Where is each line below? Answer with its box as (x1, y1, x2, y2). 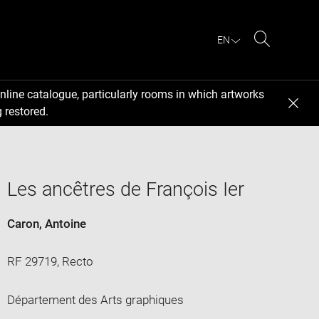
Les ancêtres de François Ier (6, 177, 244, 201)
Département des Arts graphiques (6, 292, 184, 307)
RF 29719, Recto (6, 253, 93, 268)
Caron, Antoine (6, 216, 86, 231)
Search (261, 48, 299, 63)
